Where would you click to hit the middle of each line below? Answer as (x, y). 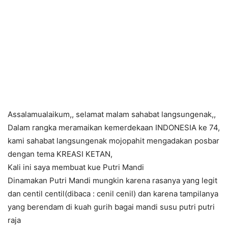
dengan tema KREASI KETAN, (60, 154)
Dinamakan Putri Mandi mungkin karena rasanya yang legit (112, 181)
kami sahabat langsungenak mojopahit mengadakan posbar (113, 141)
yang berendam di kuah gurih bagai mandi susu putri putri (111, 207)
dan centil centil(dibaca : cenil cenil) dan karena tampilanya (113, 194)
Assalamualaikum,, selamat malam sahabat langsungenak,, (112, 115)
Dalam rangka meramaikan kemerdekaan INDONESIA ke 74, (114, 128)
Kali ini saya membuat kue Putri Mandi (76, 167)
